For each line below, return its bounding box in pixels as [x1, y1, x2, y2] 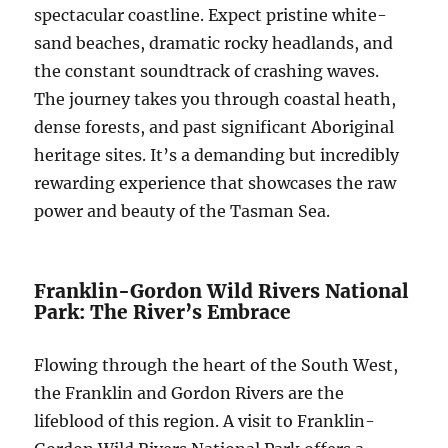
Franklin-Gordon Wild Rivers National [34, 279, 410, 304]
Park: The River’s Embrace [34, 300, 292, 325]
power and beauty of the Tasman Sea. [34, 201, 331, 222]
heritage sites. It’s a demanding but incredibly [34, 145, 400, 166]
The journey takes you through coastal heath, [34, 89, 397, 110]
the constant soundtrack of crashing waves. [34, 61, 380, 82]
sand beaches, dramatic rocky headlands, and [34, 33, 394, 54]
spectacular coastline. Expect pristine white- [34, 5, 388, 26]
